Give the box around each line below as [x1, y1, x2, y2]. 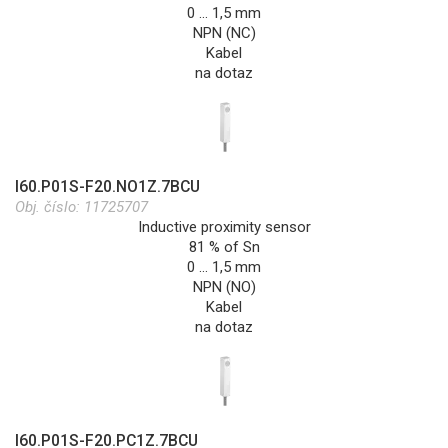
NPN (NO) [192, 277, 256, 296]
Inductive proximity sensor [137, 217, 311, 236]
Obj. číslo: [15, 197, 84, 216]
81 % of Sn [188, 237, 260, 256]
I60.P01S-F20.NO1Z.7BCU [15, 176, 200, 196]
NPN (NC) [192, 23, 256, 42]
